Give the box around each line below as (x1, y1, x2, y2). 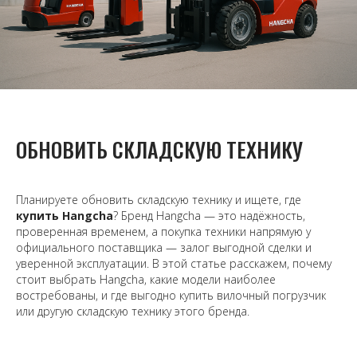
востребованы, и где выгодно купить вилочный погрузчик (16, 288, 326, 304)
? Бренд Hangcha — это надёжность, (113, 208, 305, 224)
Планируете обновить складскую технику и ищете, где (16, 192, 301, 208)
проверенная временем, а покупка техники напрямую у (16, 224, 311, 240)
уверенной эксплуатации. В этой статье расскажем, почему (16, 256, 331, 272)
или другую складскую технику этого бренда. (16, 304, 249, 320)
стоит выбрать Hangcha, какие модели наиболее (16, 272, 276, 288)
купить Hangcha (16, 208, 113, 224)
